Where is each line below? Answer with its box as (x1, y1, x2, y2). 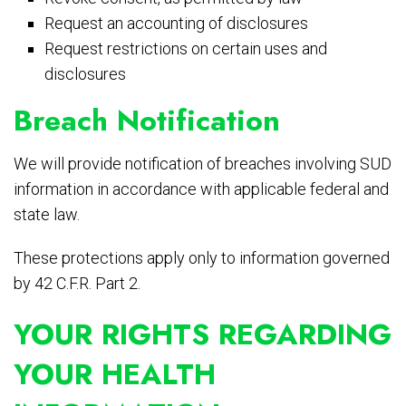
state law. (14, 205, 80, 225)
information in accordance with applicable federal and (14, 179, 389, 199)
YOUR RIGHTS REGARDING (14, 314, 391, 356)
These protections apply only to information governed (14, 248, 390, 268)
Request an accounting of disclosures (44, 14, 309, 34)
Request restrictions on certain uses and (44, 39, 328, 59)
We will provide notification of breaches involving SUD (14, 154, 391, 174)
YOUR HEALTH (14, 353, 216, 396)
